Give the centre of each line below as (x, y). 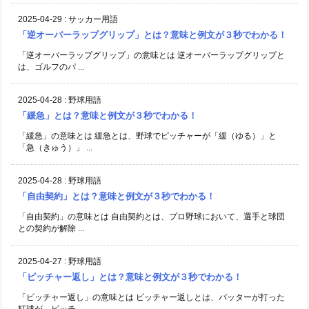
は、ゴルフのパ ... (51, 67)
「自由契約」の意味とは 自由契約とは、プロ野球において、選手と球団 (151, 217)
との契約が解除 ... (51, 229)
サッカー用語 (93, 20)
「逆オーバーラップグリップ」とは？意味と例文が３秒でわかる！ (152, 35)
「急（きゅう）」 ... (55, 148)
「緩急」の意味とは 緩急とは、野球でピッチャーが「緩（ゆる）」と (147, 136)
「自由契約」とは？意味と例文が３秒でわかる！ (117, 197)
